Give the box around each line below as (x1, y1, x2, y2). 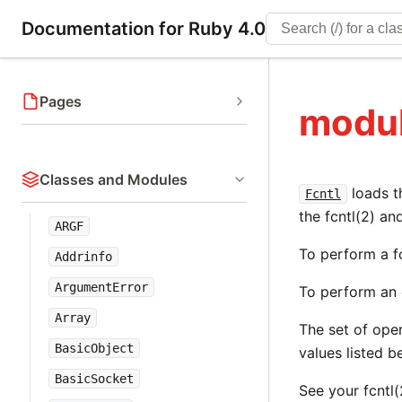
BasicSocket (55, 371, 134, 386)
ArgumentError (55, 280, 148, 294)
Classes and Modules (39, 170, 188, 188)
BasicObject (55, 341, 134, 355)
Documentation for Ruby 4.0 (22, 18, 266, 39)
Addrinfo (55, 249, 112, 264)
